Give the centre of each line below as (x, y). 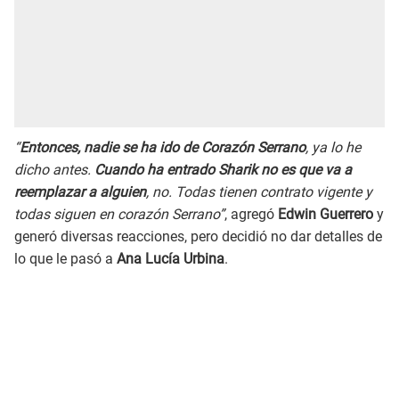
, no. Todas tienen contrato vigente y (259, 191)
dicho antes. (54, 169)
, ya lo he (333, 147)
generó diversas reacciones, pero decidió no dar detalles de (198, 236)
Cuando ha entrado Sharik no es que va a (223, 169)
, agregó (251, 214)
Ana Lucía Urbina (171, 258)
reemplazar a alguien (80, 191)
